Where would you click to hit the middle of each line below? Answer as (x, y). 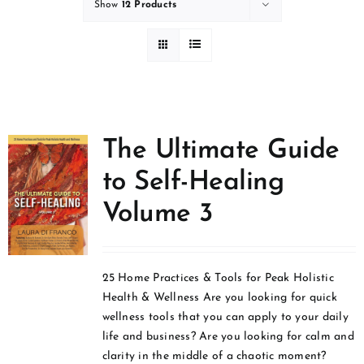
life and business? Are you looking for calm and (228, 337)
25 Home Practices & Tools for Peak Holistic (218, 279)
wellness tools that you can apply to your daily (225, 318)
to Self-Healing (193, 183)
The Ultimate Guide (221, 151)
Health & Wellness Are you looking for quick (219, 298)
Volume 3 (157, 214)
